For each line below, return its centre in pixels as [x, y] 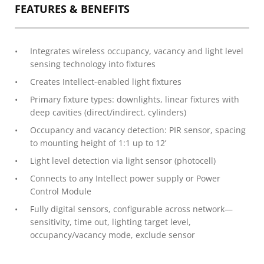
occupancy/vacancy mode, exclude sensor [113, 235]
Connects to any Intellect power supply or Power [125, 178]
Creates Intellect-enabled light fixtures [106, 82]
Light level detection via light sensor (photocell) [123, 161]
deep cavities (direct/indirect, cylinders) [109, 112]
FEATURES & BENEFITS [72, 9]
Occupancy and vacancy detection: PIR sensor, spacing [138, 130]
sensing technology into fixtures [93, 64]
